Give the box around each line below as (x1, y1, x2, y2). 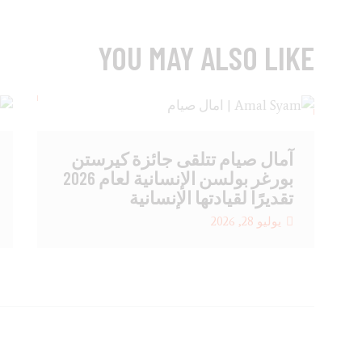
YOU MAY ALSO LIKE (97, 38, 314, 78)
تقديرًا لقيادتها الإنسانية (129, 187, 294, 208)
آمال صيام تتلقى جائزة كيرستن (71, 148, 294, 170)
